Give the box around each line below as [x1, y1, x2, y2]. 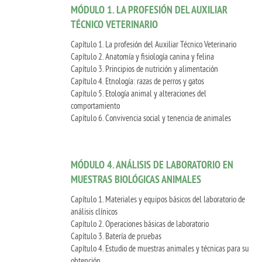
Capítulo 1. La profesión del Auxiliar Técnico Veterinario [71, 38, 236, 50]
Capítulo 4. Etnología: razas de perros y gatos [71, 75, 204, 87]
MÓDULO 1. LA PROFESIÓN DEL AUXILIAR [71, 3, 227, 17]
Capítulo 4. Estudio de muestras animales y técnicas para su [71, 242, 249, 254]
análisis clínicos [71, 205, 118, 217]
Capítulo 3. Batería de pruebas [71, 230, 161, 242]
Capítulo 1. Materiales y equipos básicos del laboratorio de [71, 193, 245, 205]
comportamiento [71, 99, 120, 111]
